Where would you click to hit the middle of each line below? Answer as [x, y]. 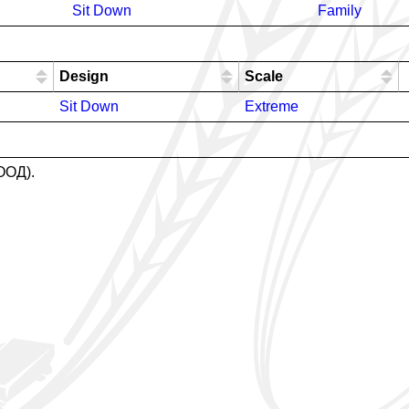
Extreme [272, 106]
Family [340, 10]
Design [84, 76]
